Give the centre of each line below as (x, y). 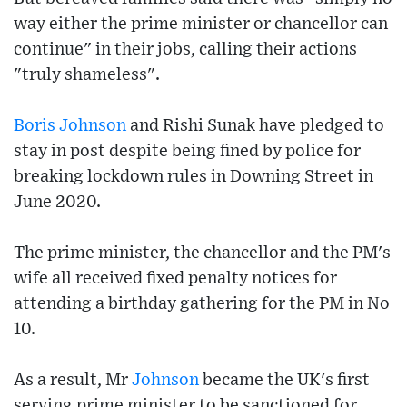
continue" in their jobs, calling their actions (185, 50)
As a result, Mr (73, 381)
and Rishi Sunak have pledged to (255, 126)
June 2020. (57, 203)
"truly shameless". (87, 75)
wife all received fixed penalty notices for (175, 279)
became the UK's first (284, 381)
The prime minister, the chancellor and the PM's (202, 253)
